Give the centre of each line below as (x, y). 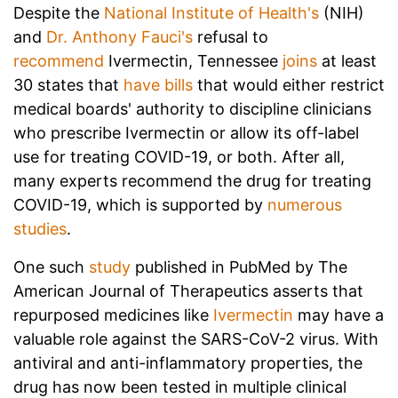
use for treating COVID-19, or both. (145, 157)
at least (347, 61)
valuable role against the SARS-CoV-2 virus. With (196, 339)
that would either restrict (289, 85)
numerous (305, 205)
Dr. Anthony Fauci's (119, 37)
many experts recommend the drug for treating (192, 181)
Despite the (59, 13)
